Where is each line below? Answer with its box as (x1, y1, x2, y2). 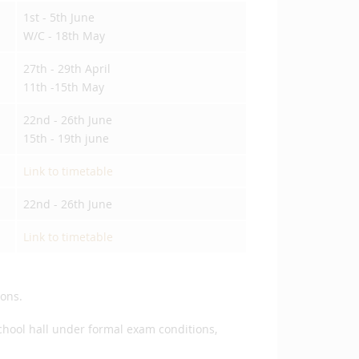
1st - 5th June (23, 10, 95, 25)
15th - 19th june (23, 131, 109, 146)
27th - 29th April (23, 61, 111, 76)
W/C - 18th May (23, 28, 105, 43)
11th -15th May (23, 79, 104, 95)
